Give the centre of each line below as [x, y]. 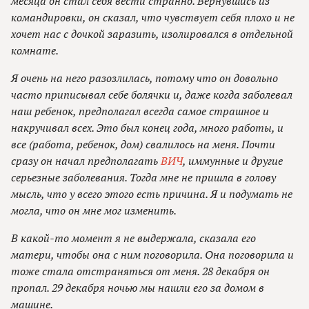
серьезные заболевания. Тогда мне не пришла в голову [143, 178]
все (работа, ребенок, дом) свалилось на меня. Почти [143, 144]
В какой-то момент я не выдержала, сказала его [133, 238]
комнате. [35, 51]
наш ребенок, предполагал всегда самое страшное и [140, 111]
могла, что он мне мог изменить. [94, 211]
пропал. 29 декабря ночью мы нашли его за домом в [138, 288]
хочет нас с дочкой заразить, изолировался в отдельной [152, 34]
